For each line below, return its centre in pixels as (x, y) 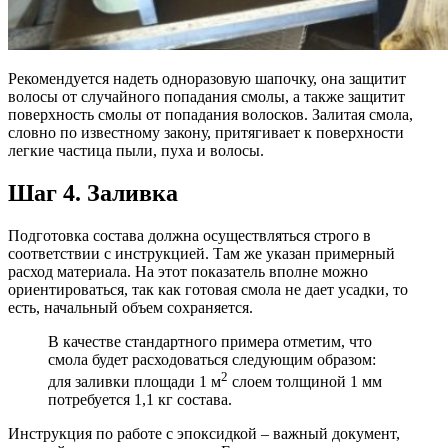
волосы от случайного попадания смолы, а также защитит (206, 97)
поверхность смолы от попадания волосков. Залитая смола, (210, 115)
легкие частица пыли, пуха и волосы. (136, 151)
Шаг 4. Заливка (93, 192)
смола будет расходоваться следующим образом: (212, 359)
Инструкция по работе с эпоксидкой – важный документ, (204, 434)
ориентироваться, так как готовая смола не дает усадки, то (208, 289)
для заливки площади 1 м (134, 382)
